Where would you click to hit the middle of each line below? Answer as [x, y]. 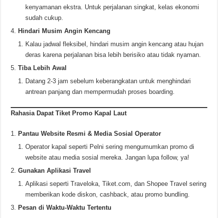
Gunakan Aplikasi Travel [55, 170]
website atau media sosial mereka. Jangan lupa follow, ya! [108, 157]
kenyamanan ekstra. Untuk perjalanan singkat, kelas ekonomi [112, 7]
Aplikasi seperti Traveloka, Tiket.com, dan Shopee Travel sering [116, 183]
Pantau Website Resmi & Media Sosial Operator [90, 133]
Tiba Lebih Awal [43, 68]
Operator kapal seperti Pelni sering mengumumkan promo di [110, 146]
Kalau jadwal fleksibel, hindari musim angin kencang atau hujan [115, 44]
